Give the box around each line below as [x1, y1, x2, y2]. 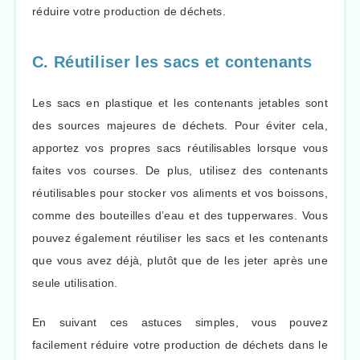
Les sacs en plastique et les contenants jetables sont [32, 96, 328, 109]
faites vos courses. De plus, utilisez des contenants [32, 164, 328, 177]
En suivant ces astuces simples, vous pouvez [32, 315, 328, 329]
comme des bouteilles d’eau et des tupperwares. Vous [32, 209, 328, 222]
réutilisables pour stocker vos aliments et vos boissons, [32, 186, 328, 199]
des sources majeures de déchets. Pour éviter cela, [32, 119, 328, 132]
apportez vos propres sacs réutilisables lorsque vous [32, 141, 328, 154]
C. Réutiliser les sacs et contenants [32, 52, 313, 71]
